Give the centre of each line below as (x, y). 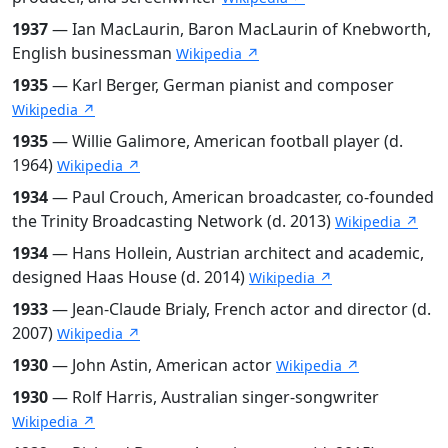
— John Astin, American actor (162, 364)
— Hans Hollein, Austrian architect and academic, (236, 252)
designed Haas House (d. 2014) (130, 276)
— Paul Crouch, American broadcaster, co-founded (241, 196)
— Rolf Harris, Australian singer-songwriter (213, 396)
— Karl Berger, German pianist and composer (221, 84)
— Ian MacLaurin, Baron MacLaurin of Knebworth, (239, 28)
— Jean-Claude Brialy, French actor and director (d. (239, 308)
